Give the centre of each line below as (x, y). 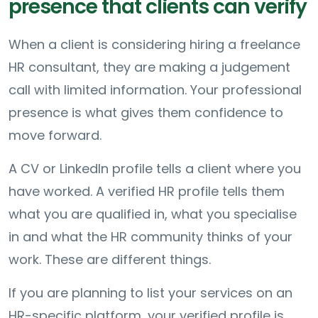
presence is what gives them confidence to (146, 112)
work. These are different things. (110, 259)
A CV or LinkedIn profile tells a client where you (155, 168)
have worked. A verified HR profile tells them (147, 191)
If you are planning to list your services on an (150, 292)
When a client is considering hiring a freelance (154, 44)
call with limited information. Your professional (155, 89)
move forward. (55, 135)
